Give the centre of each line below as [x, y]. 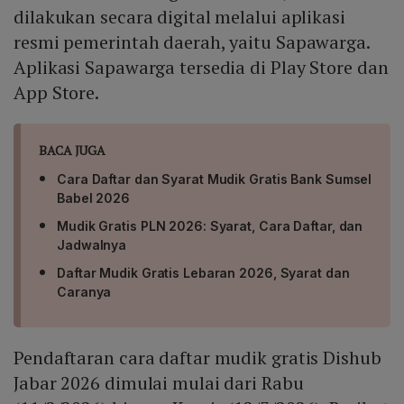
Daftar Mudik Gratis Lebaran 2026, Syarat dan [203, 273]
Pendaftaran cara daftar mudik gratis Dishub [197, 358]
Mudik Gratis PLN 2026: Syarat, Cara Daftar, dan [210, 226]
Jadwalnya [92, 245]
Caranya [84, 292]
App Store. [57, 93]
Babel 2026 [94, 198]
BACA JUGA [73, 151]
